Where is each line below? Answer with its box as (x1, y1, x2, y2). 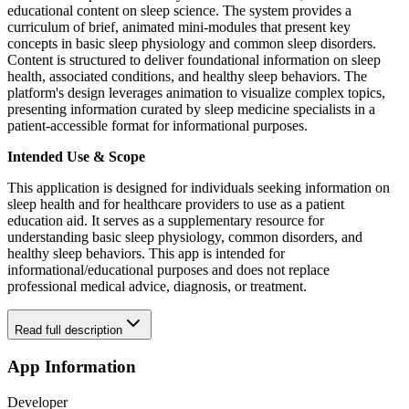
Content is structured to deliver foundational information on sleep (7, 52, 381, 68)
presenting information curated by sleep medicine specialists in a (7, 101, 375, 118)
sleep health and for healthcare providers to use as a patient (7, 196, 344, 213)
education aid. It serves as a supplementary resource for (7, 213, 324, 229)
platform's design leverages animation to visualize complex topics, (7, 85, 385, 101)
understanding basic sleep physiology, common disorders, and (7, 229, 362, 246)
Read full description (15, 323, 122, 338)
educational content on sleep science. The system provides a (7, 3, 351, 19)
